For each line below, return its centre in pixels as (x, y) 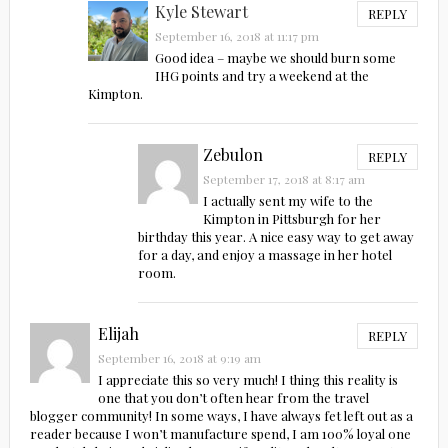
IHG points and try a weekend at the (261, 76)
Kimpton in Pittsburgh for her (292, 219)
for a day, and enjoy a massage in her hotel (264, 255)
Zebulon (233, 155)
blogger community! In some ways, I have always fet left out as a (221, 416)
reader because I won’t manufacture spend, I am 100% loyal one (220, 434)
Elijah (118, 334)
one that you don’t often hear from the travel (233, 398)
